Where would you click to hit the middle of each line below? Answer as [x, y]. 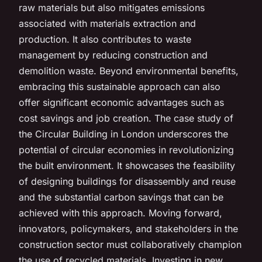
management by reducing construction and [113, 55]
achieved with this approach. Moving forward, [120, 213]
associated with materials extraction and [107, 23]
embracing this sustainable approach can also [120, 86]
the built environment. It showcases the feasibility [127, 165]
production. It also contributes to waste [105, 39]
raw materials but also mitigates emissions [112, 7]
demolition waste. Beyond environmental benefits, [129, 70]
